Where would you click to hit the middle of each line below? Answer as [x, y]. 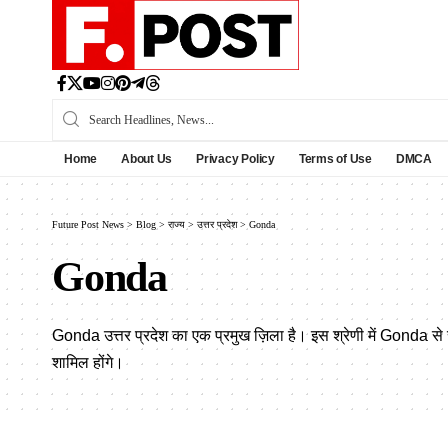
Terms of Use [335, 158]
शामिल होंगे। [88, 362]
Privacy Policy [235, 158]
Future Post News [88, 224]
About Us [147, 158]
